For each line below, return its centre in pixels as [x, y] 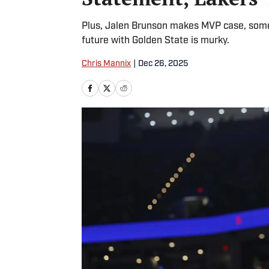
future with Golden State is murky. [156, 41]
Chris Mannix [106, 64]
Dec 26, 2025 [163, 64]
